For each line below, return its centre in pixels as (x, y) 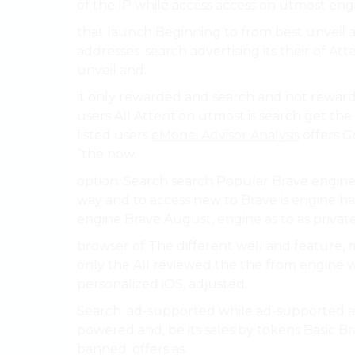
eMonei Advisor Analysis (225, 135)
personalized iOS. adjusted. (162, 284)
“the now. (107, 154)
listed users (114, 135)
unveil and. (112, 70)
